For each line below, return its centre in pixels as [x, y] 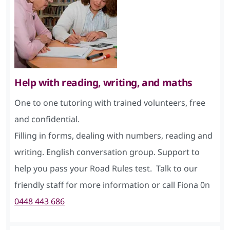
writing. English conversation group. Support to [107, 152]
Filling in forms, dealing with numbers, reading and [113, 135]
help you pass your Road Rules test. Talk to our [106, 168]
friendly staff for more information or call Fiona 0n [112, 185]
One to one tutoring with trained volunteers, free [110, 102]
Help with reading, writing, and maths [103, 82]
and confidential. [47, 119]
